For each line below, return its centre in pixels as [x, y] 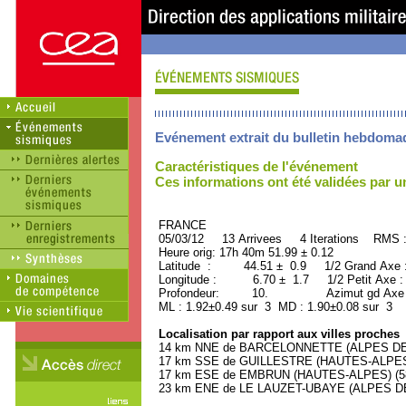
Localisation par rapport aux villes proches [277, 334]
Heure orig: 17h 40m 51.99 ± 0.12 [244, 252]
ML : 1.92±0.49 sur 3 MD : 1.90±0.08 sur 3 [274, 307]
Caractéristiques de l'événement [256, 166]
